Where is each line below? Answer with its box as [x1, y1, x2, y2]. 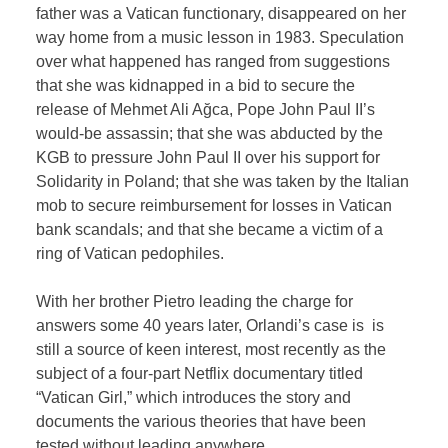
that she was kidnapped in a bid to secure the [36, 76, 356, 94]
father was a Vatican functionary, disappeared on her [36, 4, 407, 22]
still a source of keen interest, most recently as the [36, 340, 387, 358]
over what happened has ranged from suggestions [36, 52, 391, 70]
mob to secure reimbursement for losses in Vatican [36, 196, 393, 214]
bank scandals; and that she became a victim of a [36, 220, 384, 238]
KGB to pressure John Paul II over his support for [36, 148, 381, 166]
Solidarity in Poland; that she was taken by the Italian [36, 172, 410, 190]
